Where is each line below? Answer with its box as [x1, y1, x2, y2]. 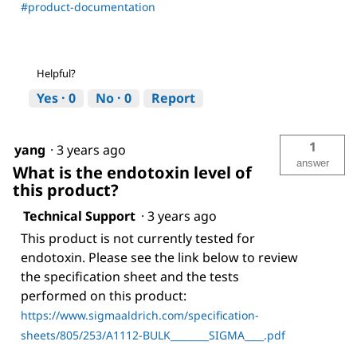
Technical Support [23, 206, 135, 225]
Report [151, 88, 195, 107]
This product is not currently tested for [21, 229, 255, 247]
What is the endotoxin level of [13, 161, 252, 183]
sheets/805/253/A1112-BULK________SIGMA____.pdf [21, 327, 285, 343]
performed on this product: [21, 286, 186, 304]
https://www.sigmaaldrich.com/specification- [21, 307, 259, 323]
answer [296, 156, 329, 169]
